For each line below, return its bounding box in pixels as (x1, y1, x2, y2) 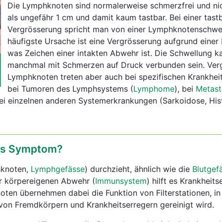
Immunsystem (95, 176, 147, 186)
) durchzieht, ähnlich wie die (85, 164, 192, 174)
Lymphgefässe (31, 164, 85, 174)
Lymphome (133, 84, 174, 94)
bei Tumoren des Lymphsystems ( (7, 84, 133, 94)
